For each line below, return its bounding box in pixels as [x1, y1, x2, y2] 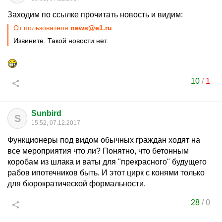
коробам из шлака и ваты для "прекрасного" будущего [7, 158, 207, 166]
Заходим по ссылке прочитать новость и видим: [7, 10, 183, 19]
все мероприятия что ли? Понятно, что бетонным [7, 147, 189, 155]
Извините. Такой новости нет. [13, 37, 108, 45]
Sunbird [31, 109, 61, 117]
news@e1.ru [70, 24, 112, 32]
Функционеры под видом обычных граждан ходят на [7, 136, 200, 144]
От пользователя [13, 24, 70, 32]
